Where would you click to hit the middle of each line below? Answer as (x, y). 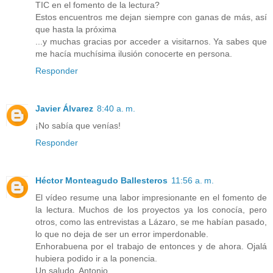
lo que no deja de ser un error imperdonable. (122, 234)
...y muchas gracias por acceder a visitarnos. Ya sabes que (151, 41)
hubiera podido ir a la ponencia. (96, 258)
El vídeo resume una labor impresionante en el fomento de (151, 197)
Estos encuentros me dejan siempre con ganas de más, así (151, 17)
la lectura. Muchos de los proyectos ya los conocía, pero (151, 209)
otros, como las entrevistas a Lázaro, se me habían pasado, (151, 222)
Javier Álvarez (64, 108)
